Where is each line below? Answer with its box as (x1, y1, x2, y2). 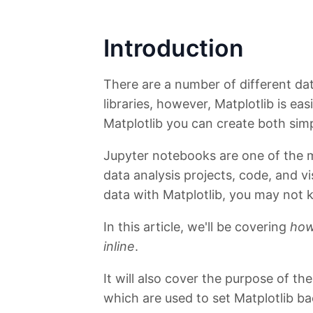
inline (103, 239, 135, 254)
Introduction (103, 34, 244, 63)
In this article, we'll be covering (103, 219, 290, 235)
